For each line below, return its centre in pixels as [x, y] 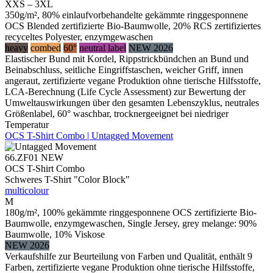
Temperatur [27, 124]
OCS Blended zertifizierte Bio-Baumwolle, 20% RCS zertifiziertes [133, 26]
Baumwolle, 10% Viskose [55, 234]
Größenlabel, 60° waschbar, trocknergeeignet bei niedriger [117, 113]
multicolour [27, 190]
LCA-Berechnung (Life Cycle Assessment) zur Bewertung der [125, 91]
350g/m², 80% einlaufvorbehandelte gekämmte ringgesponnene [126, 15]
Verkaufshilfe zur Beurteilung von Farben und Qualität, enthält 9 [129, 256]
